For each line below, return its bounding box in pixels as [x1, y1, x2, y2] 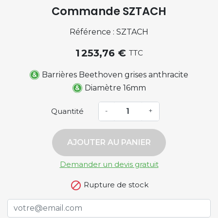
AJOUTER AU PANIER [67, 137, 151, 147]
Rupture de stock [81, 180, 148, 189]
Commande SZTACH [52, 3, 166, 19]
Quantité [51, 106, 84, 116]
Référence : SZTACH [70, 27, 148, 36]
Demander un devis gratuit [59, 159, 159, 169]
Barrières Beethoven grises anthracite [42, 70, 188, 79]
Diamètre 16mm [84, 83, 146, 92]
